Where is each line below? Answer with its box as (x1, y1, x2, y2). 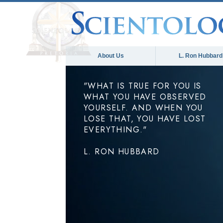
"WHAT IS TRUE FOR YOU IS (84, 80, 202, 92)
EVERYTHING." (84, 124, 147, 135)
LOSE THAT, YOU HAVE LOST (84, 113, 206, 124)
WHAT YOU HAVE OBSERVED (84, 91, 207, 103)
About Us (97, 52, 124, 59)
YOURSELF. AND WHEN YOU (84, 102, 203, 113)
